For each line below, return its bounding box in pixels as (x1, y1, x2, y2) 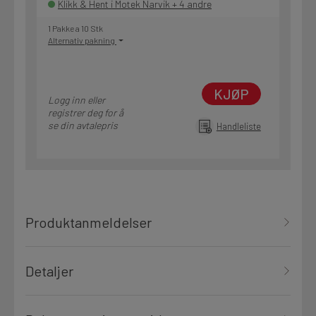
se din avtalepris (48, 119, 118, 132)
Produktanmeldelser (25, 214, 152, 231)
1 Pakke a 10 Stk (48, 23, 103, 34)
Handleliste (216, 120, 261, 133)
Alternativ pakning (48, 35, 116, 46)
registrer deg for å (48, 107, 123, 119)
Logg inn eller (48, 94, 105, 107)
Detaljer (25, 262, 73, 280)
